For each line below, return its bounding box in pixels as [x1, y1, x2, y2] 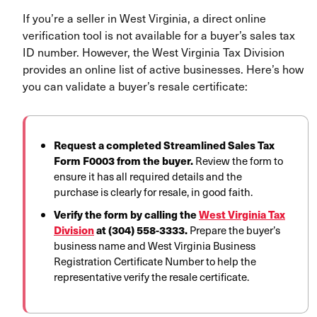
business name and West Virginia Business [54, 238, 255, 254]
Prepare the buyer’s [188, 222, 280, 238]
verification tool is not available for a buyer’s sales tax [23, 26, 295, 44]
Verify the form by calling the [54, 207, 199, 222]
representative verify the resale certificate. [54, 269, 249, 285]
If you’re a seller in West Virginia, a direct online [23, 9, 266, 27]
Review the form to [195, 153, 283, 169]
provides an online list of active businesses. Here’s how [23, 60, 304, 78]
